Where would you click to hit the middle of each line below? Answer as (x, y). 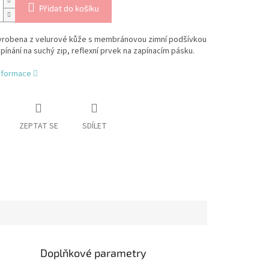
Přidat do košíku (69, 8)
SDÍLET (94, 126)
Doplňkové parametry (94, 252)
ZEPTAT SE (38, 126)
